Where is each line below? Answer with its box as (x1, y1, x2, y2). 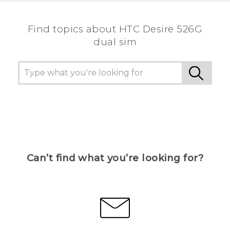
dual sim (93, 36, 137, 48)
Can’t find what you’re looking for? (26, 152, 204, 164)
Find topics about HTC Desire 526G (27, 23, 203, 35)
